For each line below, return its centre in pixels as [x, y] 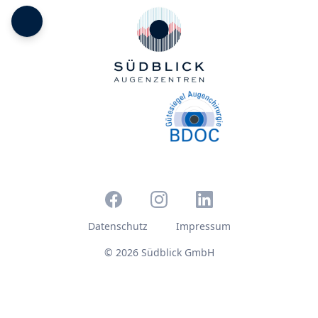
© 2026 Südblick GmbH [159, 252]
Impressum [203, 226]
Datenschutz [117, 226]
